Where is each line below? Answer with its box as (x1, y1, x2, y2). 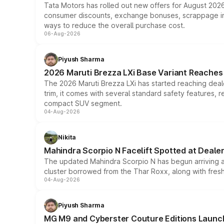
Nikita (58, 133, 76, 141)
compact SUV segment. (44, 99, 122, 107)
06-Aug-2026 (44, 30, 80, 36)
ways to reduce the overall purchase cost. (44, 21, 185, 29)
